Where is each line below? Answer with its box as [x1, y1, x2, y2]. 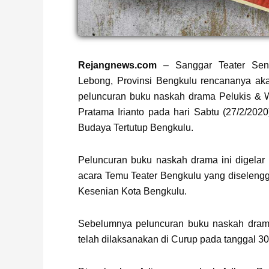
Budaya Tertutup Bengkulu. [78, 122, 193, 133]
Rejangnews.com [78, 59, 157, 70]
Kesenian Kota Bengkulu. [78, 186, 187, 196]
